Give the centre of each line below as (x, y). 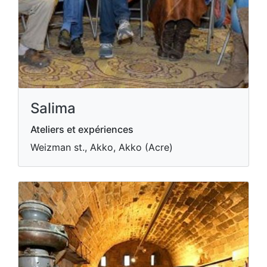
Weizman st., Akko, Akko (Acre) (102, 147)
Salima (53, 108)
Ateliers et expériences (82, 129)
